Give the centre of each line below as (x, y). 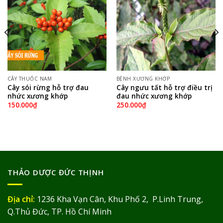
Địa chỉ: (21, 199)
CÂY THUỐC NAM (30, 79)
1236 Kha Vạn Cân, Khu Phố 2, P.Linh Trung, (119, 199)
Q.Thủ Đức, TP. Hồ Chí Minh (59, 212)
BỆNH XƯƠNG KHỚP (143, 79)
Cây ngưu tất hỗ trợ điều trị (164, 87)
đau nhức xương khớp (154, 96)
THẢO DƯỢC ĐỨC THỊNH (57, 172)
